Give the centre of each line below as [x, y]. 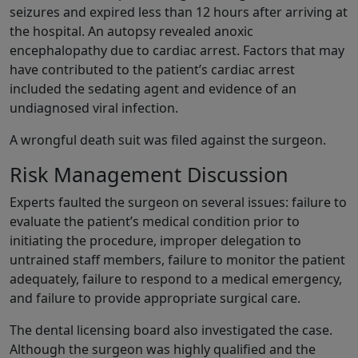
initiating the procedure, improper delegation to [155, 241]
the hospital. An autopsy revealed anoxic [131, 32]
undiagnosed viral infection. [94, 108]
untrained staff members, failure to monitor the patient [177, 260]
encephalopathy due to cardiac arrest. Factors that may [177, 51]
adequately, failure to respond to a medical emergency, [176, 279]
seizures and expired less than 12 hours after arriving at [179, 12]
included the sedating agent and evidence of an [153, 89]
